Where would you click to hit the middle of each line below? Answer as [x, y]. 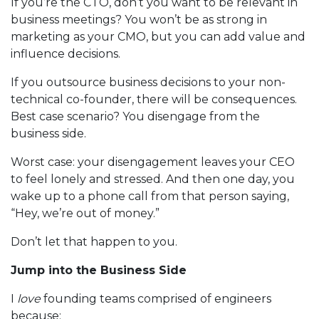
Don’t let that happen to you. [94, 241]
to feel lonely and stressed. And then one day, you [153, 179]
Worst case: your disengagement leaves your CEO [153, 162]
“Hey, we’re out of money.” [85, 213]
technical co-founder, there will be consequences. [154, 99]
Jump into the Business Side [99, 270]
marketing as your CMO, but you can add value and [158, 36]
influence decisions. [66, 53]
